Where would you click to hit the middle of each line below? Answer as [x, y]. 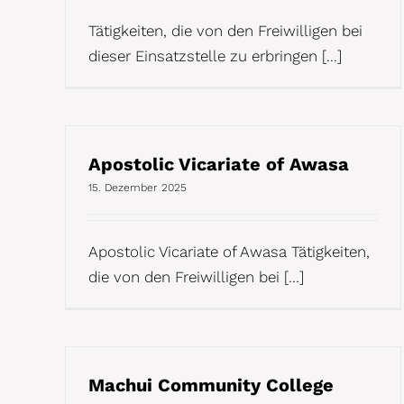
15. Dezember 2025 [138, 187]
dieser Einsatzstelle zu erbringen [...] [215, 55]
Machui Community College [211, 385]
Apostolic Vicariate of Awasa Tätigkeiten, [229, 251]
